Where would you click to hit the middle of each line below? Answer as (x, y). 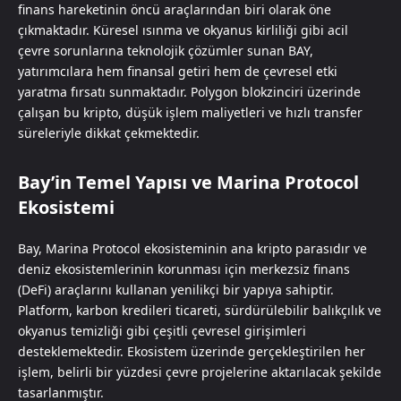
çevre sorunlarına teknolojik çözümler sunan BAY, (166, 50)
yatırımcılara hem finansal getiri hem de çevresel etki (178, 71)
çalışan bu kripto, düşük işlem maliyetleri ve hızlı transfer (190, 112)
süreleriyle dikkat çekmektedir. (109, 132)
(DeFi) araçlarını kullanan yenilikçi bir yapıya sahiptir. (176, 289)
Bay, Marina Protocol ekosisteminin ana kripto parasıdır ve (192, 248)
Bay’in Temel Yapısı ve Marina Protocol (188, 182)
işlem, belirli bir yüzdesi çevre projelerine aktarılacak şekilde (200, 371)
